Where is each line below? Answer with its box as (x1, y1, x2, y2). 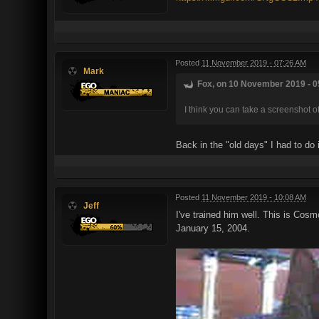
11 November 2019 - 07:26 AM (202, 58, 306, 67)
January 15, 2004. (176, 222, 250, 234)
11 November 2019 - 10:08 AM (202, 192, 306, 202)
